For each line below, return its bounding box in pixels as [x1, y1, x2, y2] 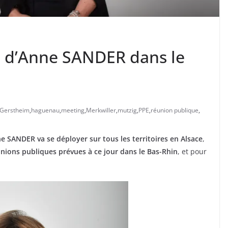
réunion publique [151, 106, 198, 115]
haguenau [31, 106, 60, 115]
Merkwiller [86, 106, 116, 115]
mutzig [118, 106, 137, 115]
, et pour [178, 147, 207, 157]
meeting [61, 106, 84, 115]
